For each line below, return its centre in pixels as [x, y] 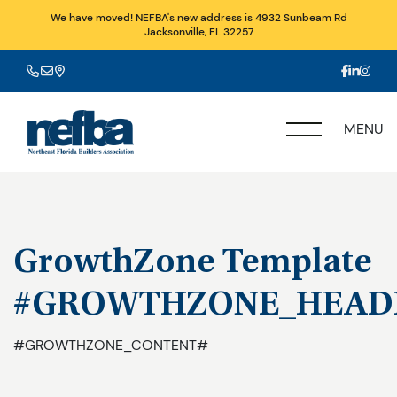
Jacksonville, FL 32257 [198, 32]
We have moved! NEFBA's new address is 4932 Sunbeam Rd [198, 18]
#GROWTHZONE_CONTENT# [111, 345]
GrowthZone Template [193, 264]
